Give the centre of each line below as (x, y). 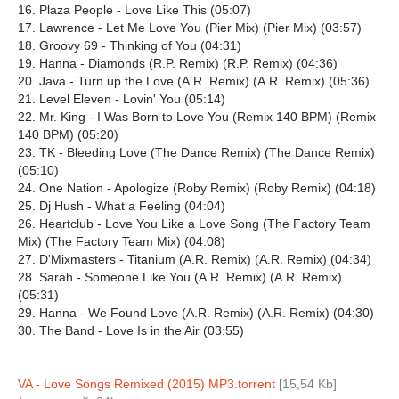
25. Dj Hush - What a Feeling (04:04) (122, 206)
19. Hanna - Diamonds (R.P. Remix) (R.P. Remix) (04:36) (178, 63)
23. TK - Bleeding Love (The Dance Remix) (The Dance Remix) (196, 152)
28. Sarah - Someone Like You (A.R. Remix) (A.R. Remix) (180, 277)
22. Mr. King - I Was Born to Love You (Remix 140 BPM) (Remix (197, 117)
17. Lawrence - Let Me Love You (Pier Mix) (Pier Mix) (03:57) (190, 28)
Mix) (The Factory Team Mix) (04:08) (122, 241)
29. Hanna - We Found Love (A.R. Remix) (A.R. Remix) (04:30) (196, 313)
